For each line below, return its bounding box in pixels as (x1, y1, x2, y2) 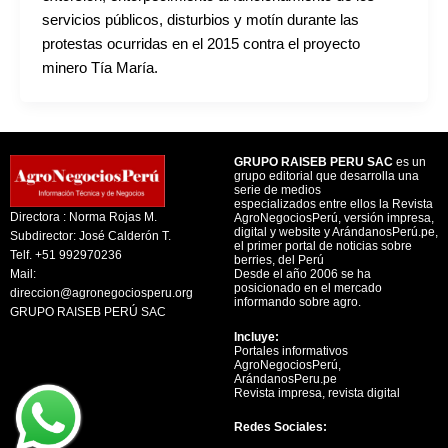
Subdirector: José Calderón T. (10, 228, 171, 242)
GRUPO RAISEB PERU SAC (234, 155, 393, 169)
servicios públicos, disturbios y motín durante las (41, 12, 359, 29)
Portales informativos (234, 343, 348, 357)
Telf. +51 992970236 (10, 247, 122, 261)
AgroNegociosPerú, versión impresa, (234, 211, 434, 225)
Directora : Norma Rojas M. (10, 209, 157, 223)
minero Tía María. (41, 60, 158, 77)
